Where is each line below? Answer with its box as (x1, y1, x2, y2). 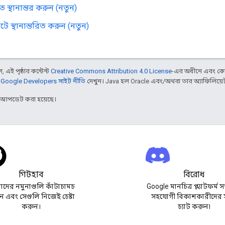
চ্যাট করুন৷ (177, 202, 210, 210)
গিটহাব (19, 170, 43, 180)
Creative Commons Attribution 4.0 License (51, 67, 172, 75)
